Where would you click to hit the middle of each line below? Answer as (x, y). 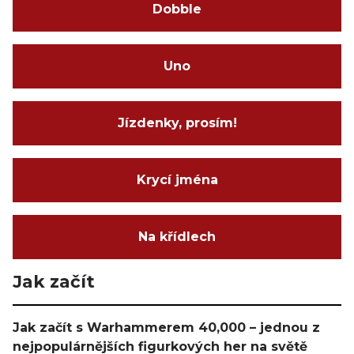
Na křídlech (177, 237)
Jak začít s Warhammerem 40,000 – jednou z (166, 328)
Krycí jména (177, 180)
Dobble (177, 9)
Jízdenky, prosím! (177, 123)
